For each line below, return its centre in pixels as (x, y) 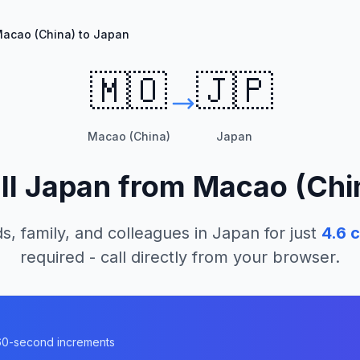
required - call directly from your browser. (180, 257)
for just (288, 233)
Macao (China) (129, 136)
